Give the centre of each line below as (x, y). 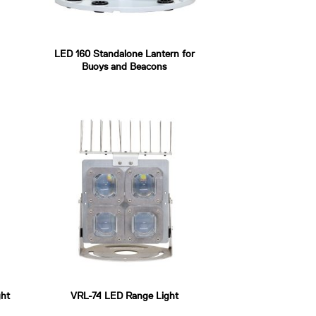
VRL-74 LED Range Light (124, 296)
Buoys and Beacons (124, 67)
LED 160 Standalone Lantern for (124, 54)
